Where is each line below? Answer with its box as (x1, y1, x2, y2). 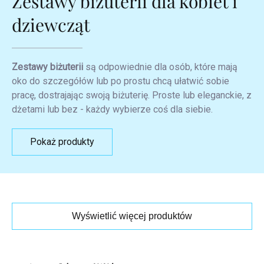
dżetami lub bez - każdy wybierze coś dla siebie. (12, 103, 213, 115)
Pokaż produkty (30, 136, 94, 147)
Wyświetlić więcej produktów (72, 210, 192, 221)
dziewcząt (12, 12, 90, 37)
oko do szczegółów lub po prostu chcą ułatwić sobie (12, 75, 229, 87)
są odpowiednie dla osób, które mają (83, 61, 237, 72)
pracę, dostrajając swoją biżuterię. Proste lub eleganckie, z (12, 89, 252, 101)
